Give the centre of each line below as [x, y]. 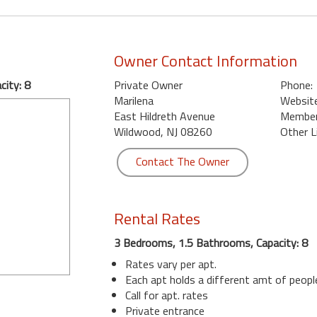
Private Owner [148, 85]
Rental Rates [157, 218]
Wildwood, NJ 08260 [163, 131]
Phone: [296, 85]
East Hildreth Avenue [164, 116]
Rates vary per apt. [171, 264]
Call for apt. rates [166, 295]
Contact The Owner [182, 161]
